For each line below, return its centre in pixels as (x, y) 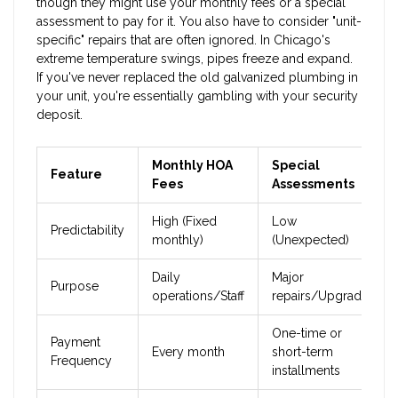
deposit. (60, 115)
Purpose (75, 287)
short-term (302, 352)
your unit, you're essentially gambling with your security (197, 96)
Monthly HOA (192, 166)
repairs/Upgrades (323, 296)
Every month (188, 352)
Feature (76, 175)
